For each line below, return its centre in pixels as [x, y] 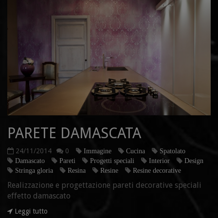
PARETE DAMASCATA [74, 133]
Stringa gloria [34, 170]
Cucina [136, 151]
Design [194, 160]
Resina [77, 170]
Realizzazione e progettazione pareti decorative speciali [104, 185]
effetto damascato [40, 196]
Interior [159, 160]
